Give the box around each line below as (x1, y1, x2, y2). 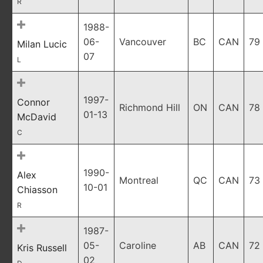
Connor (17, 96, 50, 108)
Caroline (119, 240, 156, 251)
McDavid (17, 111, 56, 123)
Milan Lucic (17, 38, 67, 50)
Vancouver (119, 36, 166, 48)
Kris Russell (17, 242, 67, 254)
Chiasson (17, 184, 58, 195)
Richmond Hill (119, 102, 180, 113)
